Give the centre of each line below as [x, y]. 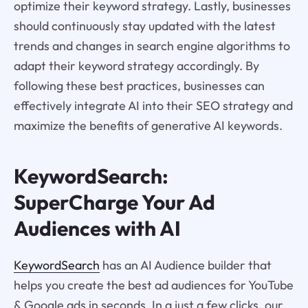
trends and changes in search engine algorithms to [152, 46]
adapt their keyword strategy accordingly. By [136, 66]
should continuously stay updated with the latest [144, 26]
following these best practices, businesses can [139, 86]
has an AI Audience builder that [185, 265]
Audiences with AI [97, 228]
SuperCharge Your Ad [114, 202]
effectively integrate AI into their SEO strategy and [153, 106]
